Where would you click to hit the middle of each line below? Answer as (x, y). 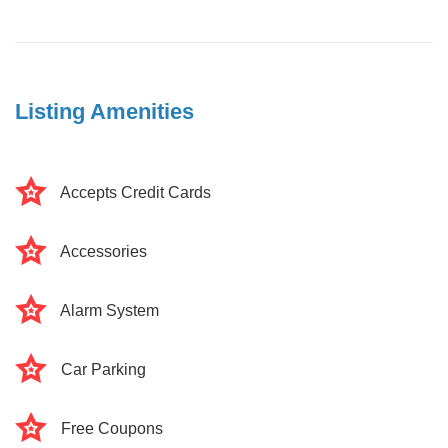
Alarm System (109, 310)
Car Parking (103, 369)
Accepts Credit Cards (135, 192)
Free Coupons (112, 428)
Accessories (103, 251)
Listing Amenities (104, 111)
